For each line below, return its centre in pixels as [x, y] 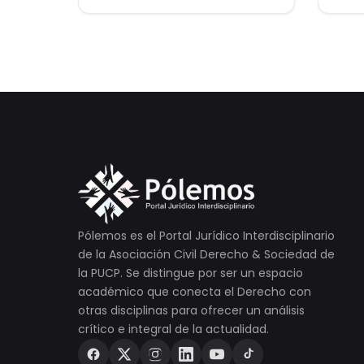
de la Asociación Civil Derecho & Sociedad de [206, 254]
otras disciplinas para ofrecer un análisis [191, 310]
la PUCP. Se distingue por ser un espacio [191, 273]
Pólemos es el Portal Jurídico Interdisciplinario [206, 235]
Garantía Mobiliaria [169, 30]
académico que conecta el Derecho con [195, 291]
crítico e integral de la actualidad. [173, 329]
